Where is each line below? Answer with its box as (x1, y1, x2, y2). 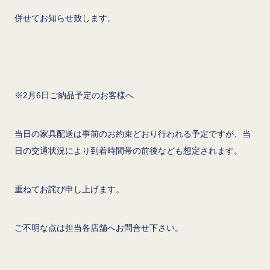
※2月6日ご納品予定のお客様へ (14, 90, 134, 100)
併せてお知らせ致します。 (14, 13, 116, 23)
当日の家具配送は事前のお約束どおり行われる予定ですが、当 (14, 128, 251, 139)
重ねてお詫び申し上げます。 (14, 184, 124, 194)
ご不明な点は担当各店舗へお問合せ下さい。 (14, 222, 183, 233)
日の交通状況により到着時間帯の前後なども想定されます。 (14, 145, 242, 155)
